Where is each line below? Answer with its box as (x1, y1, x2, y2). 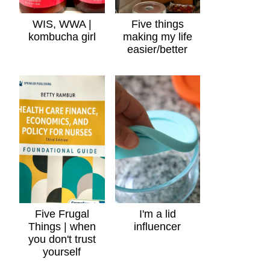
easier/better (127, 43, 188, 55)
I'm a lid (139, 208, 176, 220)
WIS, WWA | (32, 17, 92, 30)
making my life (122, 30, 192, 43)
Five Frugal (34, 208, 89, 220)
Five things (131, 17, 184, 30)
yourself (43, 246, 81, 258)
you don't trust (28, 233, 96, 245)
